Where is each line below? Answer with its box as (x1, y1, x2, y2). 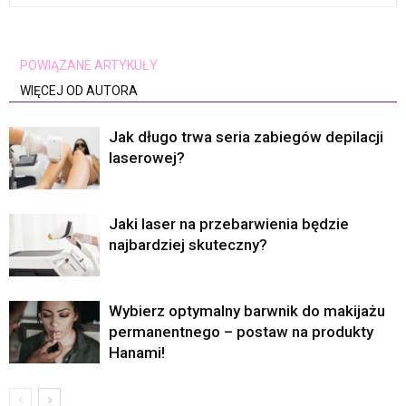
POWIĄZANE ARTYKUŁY (20, 57, 158, 72)
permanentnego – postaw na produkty (109, 322, 373, 341)
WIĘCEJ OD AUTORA (20, 82, 138, 98)
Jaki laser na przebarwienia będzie (109, 214, 349, 233)
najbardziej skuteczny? (109, 235, 267, 254)
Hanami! (109, 343, 165, 362)
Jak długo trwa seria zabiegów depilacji (109, 127, 383, 146)
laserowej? (109, 148, 185, 167)
